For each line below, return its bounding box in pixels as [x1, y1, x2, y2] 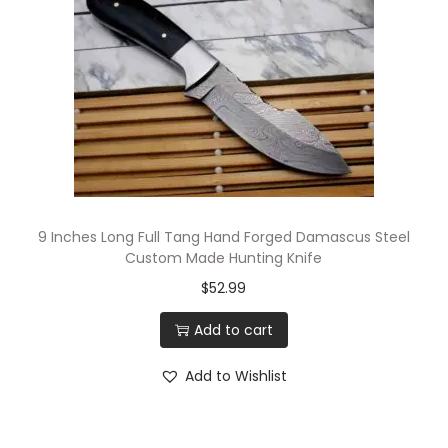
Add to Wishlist [185, 366, 288, 387]
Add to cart [193, 320, 273, 341]
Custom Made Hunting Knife [125, 248, 323, 269]
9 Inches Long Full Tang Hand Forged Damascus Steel [37, 227, 410, 248]
